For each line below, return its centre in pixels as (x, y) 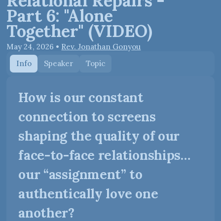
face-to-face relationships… (104, 155)
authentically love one (88, 193)
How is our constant (81, 97)
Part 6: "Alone (60, 16)
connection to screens (87, 116)
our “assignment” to (80, 174)
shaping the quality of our (99, 135)
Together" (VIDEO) (79, 31)
